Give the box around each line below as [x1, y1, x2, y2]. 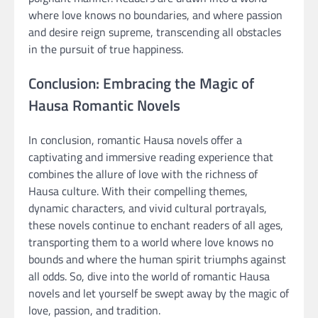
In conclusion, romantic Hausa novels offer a [28, 131, 242, 148]
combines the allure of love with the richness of [28, 165, 258, 182]
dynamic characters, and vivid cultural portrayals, [28, 199, 267, 216]
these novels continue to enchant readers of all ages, [28, 216, 283, 234]
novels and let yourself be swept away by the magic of [28, 284, 289, 302]
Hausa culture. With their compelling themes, [28, 182, 248, 199]
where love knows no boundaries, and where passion [28, 6, 283, 24]
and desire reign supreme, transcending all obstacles [28, 23, 281, 41]
